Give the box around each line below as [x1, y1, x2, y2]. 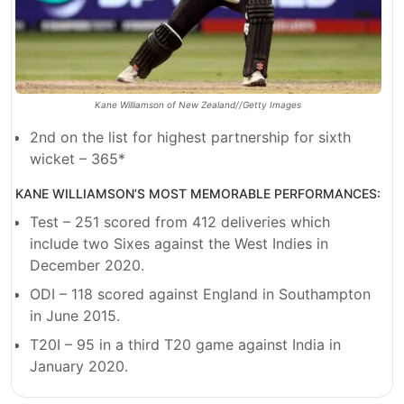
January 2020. [30, 356, 128, 375]
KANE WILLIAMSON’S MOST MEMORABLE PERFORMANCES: [15, 185, 381, 201]
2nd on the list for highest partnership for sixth [30, 127, 351, 146]
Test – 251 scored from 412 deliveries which [30, 212, 330, 231]
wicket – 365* [30, 149, 125, 168]
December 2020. [30, 255, 144, 274]
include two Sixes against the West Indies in [30, 234, 328, 252]
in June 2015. [30, 306, 120, 325]
